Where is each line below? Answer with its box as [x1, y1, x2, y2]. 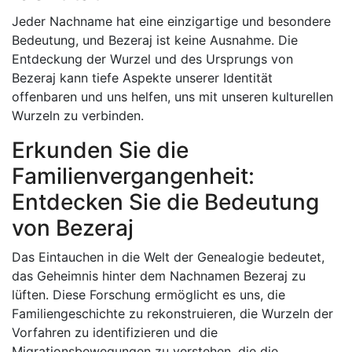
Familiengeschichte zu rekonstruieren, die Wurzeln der [12, 306, 333, 321]
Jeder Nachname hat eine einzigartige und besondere [12, 13, 331, 29]
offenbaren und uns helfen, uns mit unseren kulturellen [12, 89, 333, 104]
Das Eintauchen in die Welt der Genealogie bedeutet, [12, 249, 324, 265]
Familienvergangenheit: [12, 163, 255, 189]
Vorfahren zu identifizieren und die [12, 324, 218, 340]
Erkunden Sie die [12, 137, 189, 163]
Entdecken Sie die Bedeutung [12, 189, 319, 215]
